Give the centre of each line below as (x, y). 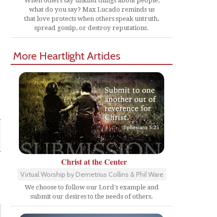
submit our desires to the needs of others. (92, 196)
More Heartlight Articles (67, 56)
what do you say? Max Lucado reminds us (92, 9)
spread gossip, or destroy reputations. (92, 28)
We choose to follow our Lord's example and (92, 187)
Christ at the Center (94, 161)
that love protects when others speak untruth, (92, 19)
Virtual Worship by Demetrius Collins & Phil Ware (92, 174)
